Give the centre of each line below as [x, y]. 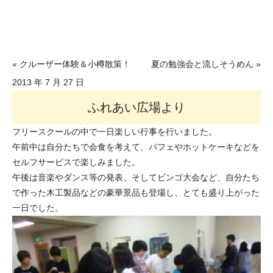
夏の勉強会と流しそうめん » [206, 64]
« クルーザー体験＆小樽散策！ [71, 64]
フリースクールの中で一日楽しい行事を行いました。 [115, 132]
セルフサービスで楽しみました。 [76, 162]
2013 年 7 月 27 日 [48, 82]
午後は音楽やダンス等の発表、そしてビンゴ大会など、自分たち [136, 177]
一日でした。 [38, 208]
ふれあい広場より [136, 107]
